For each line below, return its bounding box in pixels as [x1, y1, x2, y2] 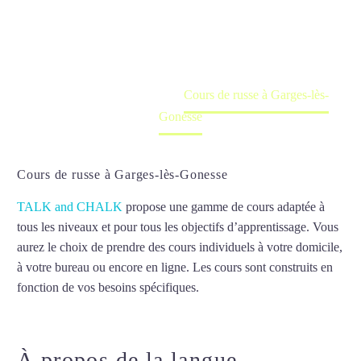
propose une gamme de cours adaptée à [122, 200, 325, 214]
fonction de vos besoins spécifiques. [17, 280, 199, 294]
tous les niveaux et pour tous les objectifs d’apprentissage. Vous [17, 220, 338, 234]
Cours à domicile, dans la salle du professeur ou [39, 21, 322, 37]
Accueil [32, 88, 72, 102]
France [110, 88, 145, 102]
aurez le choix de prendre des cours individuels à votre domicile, [17, 240, 342, 254]
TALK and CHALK [17, 200, 122, 214]
